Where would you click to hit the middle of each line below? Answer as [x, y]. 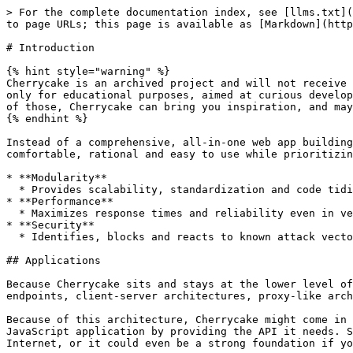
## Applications [54, 260]
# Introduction [50, 48]
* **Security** [50, 225]
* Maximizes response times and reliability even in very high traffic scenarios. [13, 213]
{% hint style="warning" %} [88, 71]
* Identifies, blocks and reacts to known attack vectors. [13, 237]
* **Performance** [60, 201]
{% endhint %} [47, 119]
